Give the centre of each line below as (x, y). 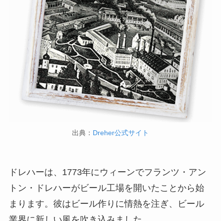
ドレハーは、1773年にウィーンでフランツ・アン (107, 172)
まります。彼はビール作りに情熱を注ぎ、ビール (106, 203)
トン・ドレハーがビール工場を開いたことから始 (106, 188)
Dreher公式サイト (121, 132)
